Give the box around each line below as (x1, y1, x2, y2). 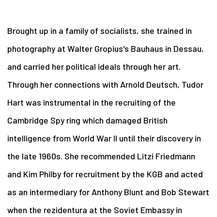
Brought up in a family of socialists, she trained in (7, 25, 192, 36)
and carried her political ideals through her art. (7, 61, 181, 72)
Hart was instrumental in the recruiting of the (7, 96, 176, 108)
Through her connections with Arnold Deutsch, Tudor (7, 78, 203, 90)
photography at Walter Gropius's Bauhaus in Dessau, (7, 43, 204, 54)
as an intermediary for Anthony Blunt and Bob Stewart (7, 186, 209, 197)
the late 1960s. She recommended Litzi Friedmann (7, 150, 195, 161)
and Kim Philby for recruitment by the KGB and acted (7, 168, 203, 179)
